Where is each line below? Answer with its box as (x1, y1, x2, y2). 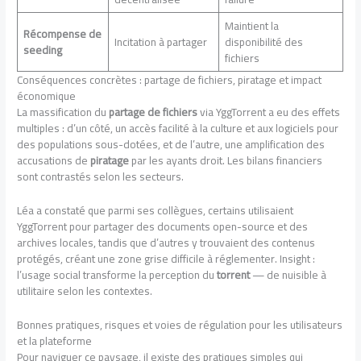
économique (17, 85, 77, 107)
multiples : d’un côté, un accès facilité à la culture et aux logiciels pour (17, 118, 339, 139)
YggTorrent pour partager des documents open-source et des (17, 215, 309, 237)
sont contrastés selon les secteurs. (17, 166, 185, 188)
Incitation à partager (114, 31, 207, 53)
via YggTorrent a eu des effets (197, 102, 341, 123)
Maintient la (224, 15, 279, 37)
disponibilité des (224, 31, 303, 53)
